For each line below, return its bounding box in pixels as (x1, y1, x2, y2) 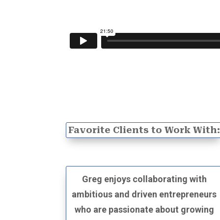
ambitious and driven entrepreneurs (72, 189, 217, 199)
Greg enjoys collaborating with (82, 173, 207, 184)
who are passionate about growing (74, 204, 214, 215)
